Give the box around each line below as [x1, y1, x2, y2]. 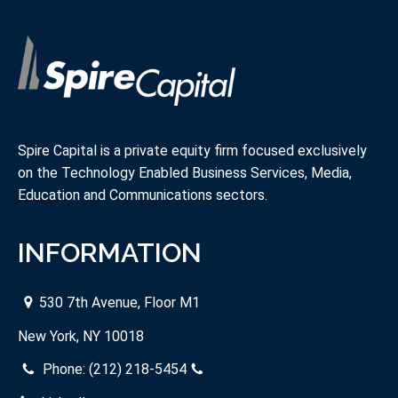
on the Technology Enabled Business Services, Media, [18, 163, 352, 181]
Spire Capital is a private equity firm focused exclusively [18, 141, 367, 159]
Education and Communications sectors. [18, 186, 267, 203]
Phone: [39, 361, 89, 378]
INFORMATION [18, 237, 202, 269]
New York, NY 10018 [18, 327, 144, 345]
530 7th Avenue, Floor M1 [39, 294, 200, 312]
